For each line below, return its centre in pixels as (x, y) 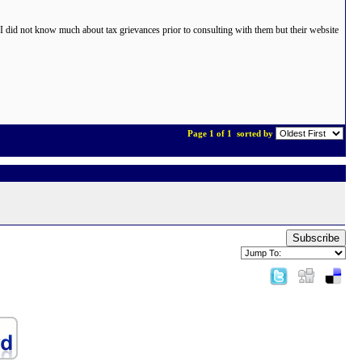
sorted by (255, 133)
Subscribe (316, 238)
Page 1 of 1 (211, 133)
